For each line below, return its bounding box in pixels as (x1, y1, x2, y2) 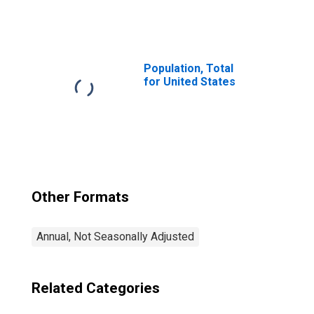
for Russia (144, 16, 198, 29)
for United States (144, 75, 235, 88)
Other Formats (32, 189, 129, 205)
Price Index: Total (144, 3, 236, 16)
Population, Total (144, 62, 233, 75)
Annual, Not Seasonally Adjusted (36, 230, 194, 243)
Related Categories (32, 280, 160, 296)
